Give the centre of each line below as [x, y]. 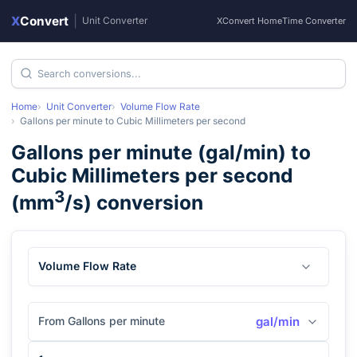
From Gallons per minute [102, 321]
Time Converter [314, 21]
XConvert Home [249, 21]
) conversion [143, 203]
